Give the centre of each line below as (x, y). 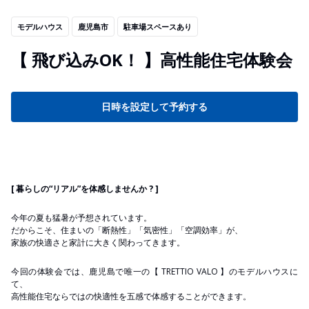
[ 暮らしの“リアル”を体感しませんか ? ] (85, 188)
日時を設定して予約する (154, 106)
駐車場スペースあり (158, 27)
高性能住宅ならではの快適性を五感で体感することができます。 (131, 296)
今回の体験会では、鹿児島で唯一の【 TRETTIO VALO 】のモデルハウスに (154, 271)
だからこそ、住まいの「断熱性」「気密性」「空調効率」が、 (127, 230)
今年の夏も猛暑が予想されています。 (81, 217)
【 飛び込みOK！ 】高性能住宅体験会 (152, 59)
